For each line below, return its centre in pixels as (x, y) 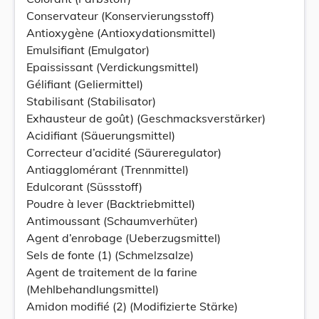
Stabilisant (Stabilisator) (91, 101)
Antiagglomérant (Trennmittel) (108, 169)
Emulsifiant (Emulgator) (88, 50)
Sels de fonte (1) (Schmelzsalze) (110, 255)
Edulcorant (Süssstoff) (84, 187)
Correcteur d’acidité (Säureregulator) (124, 152)
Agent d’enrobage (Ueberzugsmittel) (124, 238)
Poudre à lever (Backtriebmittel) (111, 204)
